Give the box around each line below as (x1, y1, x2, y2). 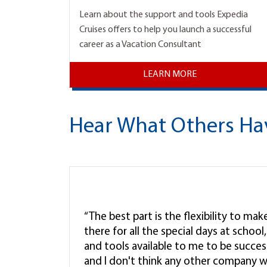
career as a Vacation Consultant (79, 40, 201, 50)
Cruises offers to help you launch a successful (79, 25, 252, 35)
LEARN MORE (143, 70, 197, 80)
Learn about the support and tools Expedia (79, 10, 248, 20)
